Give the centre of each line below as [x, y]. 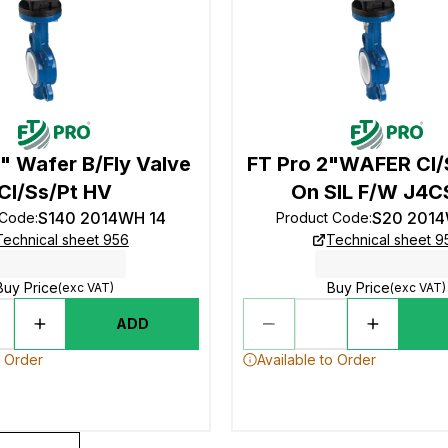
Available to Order [316, 359]
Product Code [323, 217]
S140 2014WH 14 [102, 218]
